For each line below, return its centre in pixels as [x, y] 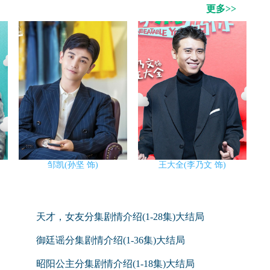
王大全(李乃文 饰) [192, 165]
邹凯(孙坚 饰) [73, 165]
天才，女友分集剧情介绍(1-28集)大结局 [120, 217]
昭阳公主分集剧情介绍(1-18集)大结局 [115, 264]
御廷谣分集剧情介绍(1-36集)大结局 [111, 240]
